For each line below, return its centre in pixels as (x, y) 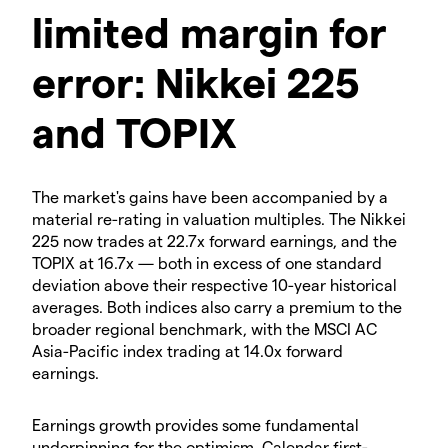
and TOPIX (134, 131)
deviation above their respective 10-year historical (214, 285)
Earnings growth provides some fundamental (195, 425)
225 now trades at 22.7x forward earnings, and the (214, 241)
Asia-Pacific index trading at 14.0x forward (187, 351)
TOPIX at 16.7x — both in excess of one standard (207, 263)
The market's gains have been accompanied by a (210, 197)
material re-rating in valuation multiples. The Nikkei (219, 219)
